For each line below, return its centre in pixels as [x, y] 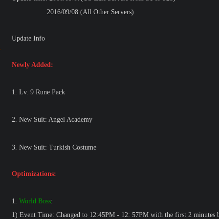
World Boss [35, 201]
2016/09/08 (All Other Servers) [73, 12]
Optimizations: [34, 174]
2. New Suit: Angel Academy [52, 120]
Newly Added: [33, 65]
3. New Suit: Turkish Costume [54, 147]
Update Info [28, 38]
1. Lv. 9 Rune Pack [38, 92]
